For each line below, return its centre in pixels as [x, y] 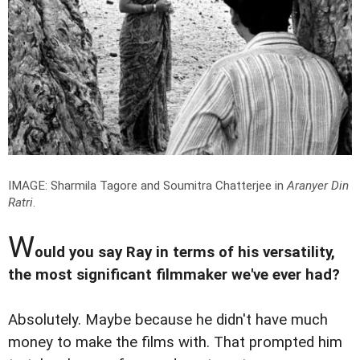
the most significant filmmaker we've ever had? [174, 274]
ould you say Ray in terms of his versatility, [185, 252]
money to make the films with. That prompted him [175, 342]
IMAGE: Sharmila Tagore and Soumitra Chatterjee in [147, 185]
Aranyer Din [318, 185]
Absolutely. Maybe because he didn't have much [168, 319]
